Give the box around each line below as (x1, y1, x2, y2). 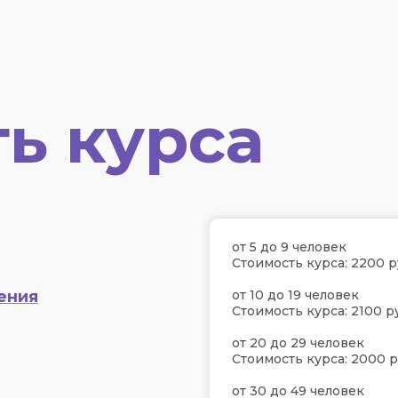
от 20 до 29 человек (232, 335, 364, 351)
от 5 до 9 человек (232, 239, 346, 255)
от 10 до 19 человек (232, 287, 359, 303)
